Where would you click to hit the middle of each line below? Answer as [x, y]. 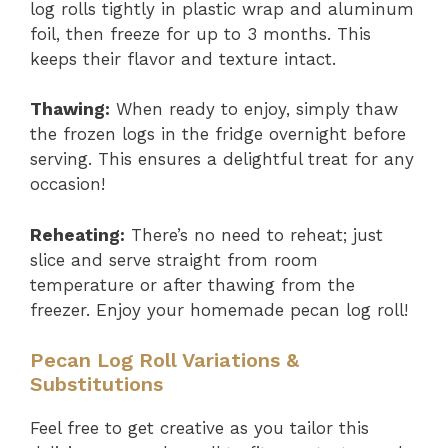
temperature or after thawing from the [192, 284]
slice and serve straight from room [174, 259]
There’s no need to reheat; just [254, 234]
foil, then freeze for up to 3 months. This [200, 33]
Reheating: [77, 234]
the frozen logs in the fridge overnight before [218, 134]
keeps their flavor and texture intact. [183, 58]
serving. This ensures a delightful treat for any [222, 159]
